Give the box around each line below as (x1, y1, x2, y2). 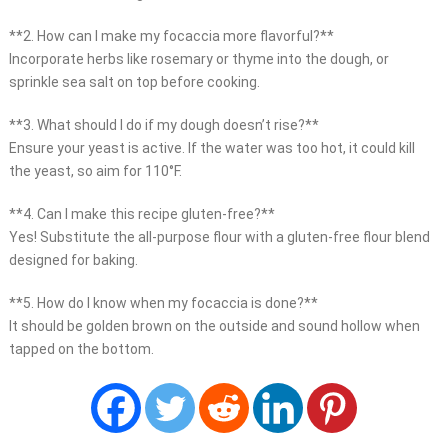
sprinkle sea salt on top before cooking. (8, 74, 260, 91)
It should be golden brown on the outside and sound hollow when (8, 318, 420, 335)
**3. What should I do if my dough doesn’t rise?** (8, 117, 319, 134)
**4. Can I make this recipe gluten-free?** (8, 206, 275, 223)
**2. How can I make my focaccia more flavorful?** (8, 28, 334, 45)
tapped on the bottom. (8, 341, 154, 358)
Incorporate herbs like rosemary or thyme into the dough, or (8, 51, 389, 68)
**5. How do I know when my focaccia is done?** (8, 295, 318, 312)
